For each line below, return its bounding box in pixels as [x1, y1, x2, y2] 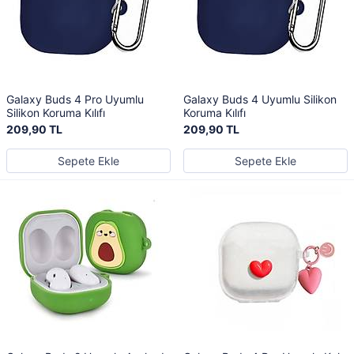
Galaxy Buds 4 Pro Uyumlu [6, 92, 144, 106]
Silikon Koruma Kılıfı [6, 106, 105, 119]
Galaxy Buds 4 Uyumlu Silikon [183, 92, 337, 106]
